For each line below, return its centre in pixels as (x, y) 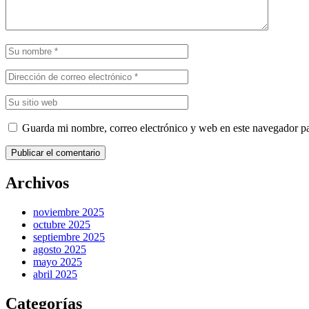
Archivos (37, 182)
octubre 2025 (62, 224)
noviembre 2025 (69, 212)
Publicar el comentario (56, 152)
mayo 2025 (58, 261)
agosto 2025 (60, 249)
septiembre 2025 (69, 237)
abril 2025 (55, 274)
